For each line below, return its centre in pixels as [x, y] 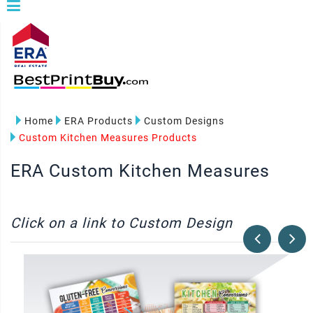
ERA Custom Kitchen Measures [140, 171]
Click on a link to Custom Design [122, 223]
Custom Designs [184, 121]
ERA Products [99, 121]
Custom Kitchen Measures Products [108, 138]
